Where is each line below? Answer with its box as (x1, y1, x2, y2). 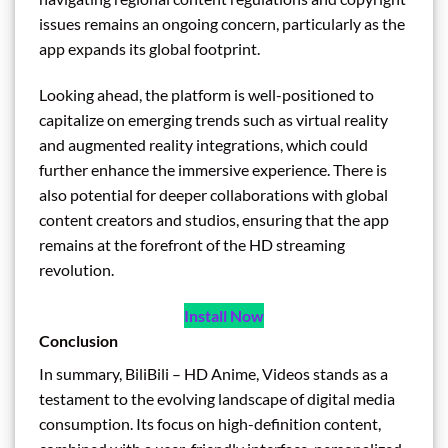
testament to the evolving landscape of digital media (39, 388, 395, 408)
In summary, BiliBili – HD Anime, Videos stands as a (39, 363, 388, 383)
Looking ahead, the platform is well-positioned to (39, 84, 374, 104)
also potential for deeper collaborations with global (39, 184, 388, 204)
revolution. (39, 259, 114, 279)
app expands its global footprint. (39, 38, 260, 58)
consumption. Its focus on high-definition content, (39, 413, 381, 433)
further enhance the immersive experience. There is (39, 159, 387, 179)
